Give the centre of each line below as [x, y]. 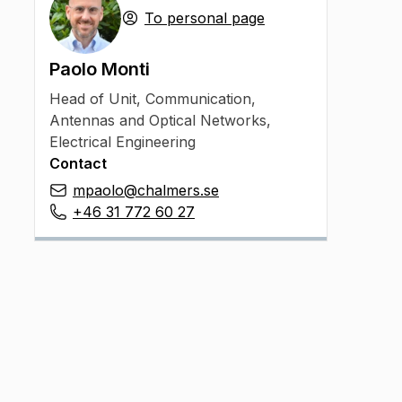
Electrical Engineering [122, 142]
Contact [78, 163]
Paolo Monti [100, 69]
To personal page [205, 18]
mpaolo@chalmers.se [146, 190]
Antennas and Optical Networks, [160, 120]
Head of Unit [93, 99]
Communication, [201, 99]
